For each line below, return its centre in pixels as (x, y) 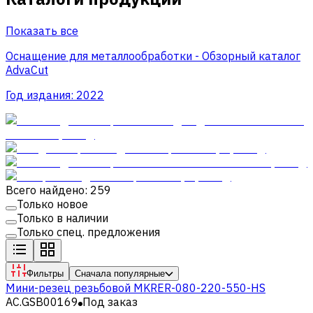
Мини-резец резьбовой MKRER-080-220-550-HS (136, 287)
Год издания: (41, 95)
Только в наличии (63, 218)
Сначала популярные (120, 273)
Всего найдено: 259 (58, 190)
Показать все (42, 30)
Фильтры (45, 273)
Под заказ (110, 301)
